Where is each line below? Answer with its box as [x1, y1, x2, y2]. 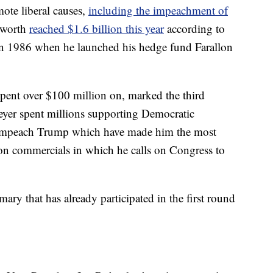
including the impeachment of [88, 2, 228, 18]
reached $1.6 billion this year [29, 21, 164, 36]
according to [164, 21, 225, 36]
